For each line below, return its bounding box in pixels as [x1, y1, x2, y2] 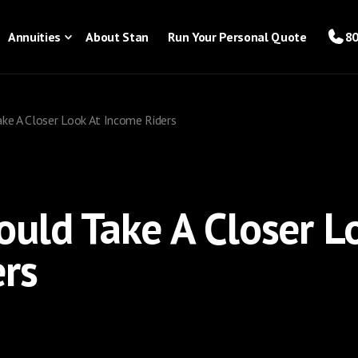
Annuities [8, 29, 62, 45]
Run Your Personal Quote [168, 29, 307, 45]
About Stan [86, 29, 149, 45]
